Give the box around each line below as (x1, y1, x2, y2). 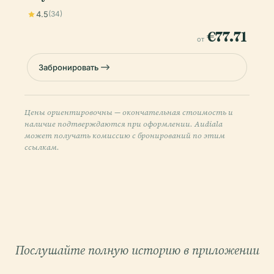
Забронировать (39, 62, 98, 72)
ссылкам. (24, 142, 59, 152)
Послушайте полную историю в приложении (15, 242, 259, 259)
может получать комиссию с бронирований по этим (24, 130, 225, 141)
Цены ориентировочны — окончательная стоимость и (24, 107, 233, 117)
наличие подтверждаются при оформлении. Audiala (24, 119, 223, 129)
